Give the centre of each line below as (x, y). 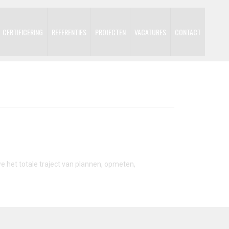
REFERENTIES (69, 32)
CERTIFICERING (23, 32)
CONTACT (188, 32)
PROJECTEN (110, 32)
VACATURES (150, 32)
